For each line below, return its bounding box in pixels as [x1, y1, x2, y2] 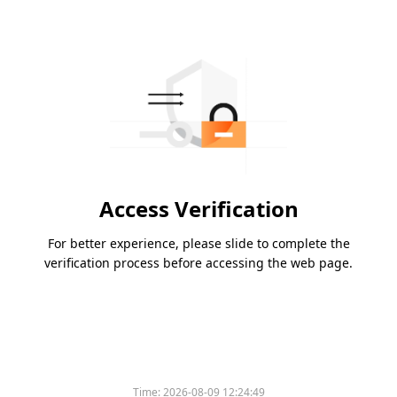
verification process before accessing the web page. [44, 254, 353, 272]
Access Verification [98, 194, 299, 224]
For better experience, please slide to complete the [47, 235, 350, 253]
